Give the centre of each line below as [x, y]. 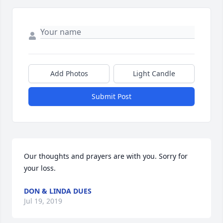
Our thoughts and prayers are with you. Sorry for [106, 156]
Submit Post [111, 97]
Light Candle [154, 74]
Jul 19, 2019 [43, 201]
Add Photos [69, 74]
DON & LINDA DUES [58, 191]
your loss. [40, 168]
